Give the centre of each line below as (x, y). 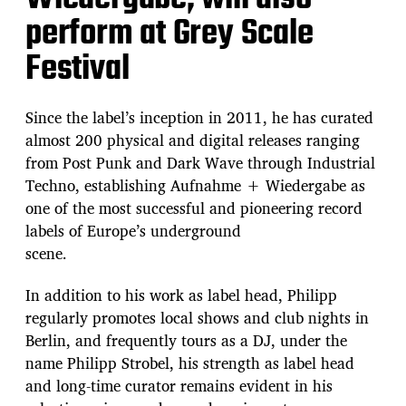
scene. (46, 253)
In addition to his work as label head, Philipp (181, 295)
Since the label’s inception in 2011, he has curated (199, 117)
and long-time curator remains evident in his (179, 385)
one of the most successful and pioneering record (194, 208)
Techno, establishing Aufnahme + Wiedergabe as (195, 185)
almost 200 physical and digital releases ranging (193, 140)
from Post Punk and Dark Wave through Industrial (200, 162)
